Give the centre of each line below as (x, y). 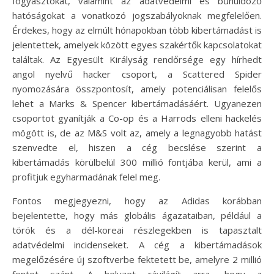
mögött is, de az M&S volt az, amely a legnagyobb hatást (137, 133)
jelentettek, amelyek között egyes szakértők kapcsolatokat (137, 45)
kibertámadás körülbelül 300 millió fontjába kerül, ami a (137, 162)
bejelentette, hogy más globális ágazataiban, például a (137, 216)
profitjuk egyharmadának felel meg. (86, 177)
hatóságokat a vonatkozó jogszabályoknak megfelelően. (137, 16)
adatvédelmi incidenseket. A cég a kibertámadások (137, 245)
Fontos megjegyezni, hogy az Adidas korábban (137, 201)
